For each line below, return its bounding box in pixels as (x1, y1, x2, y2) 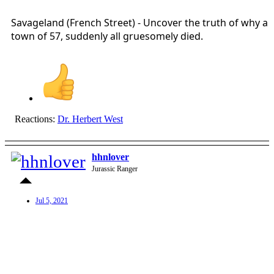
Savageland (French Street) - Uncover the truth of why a (11, 16, 268, 30)
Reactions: (15, 114, 55, 125)
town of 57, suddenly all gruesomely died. (11, 29, 203, 43)
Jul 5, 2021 (35, 196, 68, 206)
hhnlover (92, 152, 129, 163)
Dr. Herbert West (57, 114, 123, 125)
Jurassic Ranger (92, 165, 138, 174)
